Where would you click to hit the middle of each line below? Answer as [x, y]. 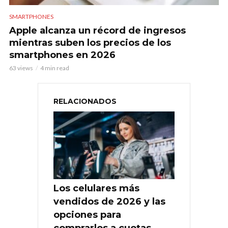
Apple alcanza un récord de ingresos [97, 30]
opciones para [87, 215]
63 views [21, 68]
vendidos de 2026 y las [109, 202]
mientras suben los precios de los [90, 42]
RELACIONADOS [85, 101]
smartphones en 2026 [62, 55]
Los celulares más [96, 189]
